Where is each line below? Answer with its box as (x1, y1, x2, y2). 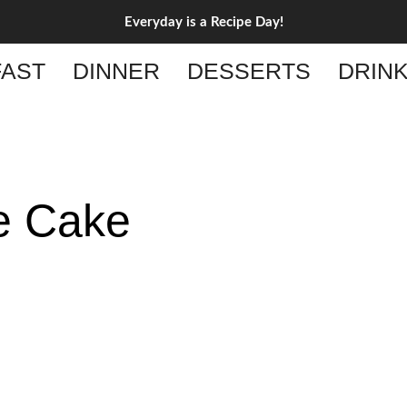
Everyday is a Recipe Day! (124, 15, 283, 29)
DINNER (72, 58, 160, 84)
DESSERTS (186, 58, 311, 84)
